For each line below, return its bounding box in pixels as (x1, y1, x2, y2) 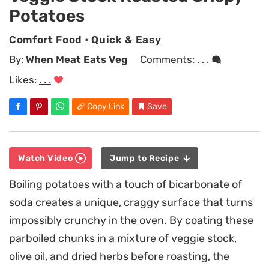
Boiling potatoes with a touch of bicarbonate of (9, 178, 242, 192)
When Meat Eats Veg (26, 53, 128, 66)
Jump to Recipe (110, 153, 181, 164)
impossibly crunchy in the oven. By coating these (9, 214, 253, 228)
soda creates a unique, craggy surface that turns (9, 196, 253, 210)
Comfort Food (9, 33, 83, 46)
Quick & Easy (91, 33, 162, 46)
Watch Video (18, 153, 75, 164)
